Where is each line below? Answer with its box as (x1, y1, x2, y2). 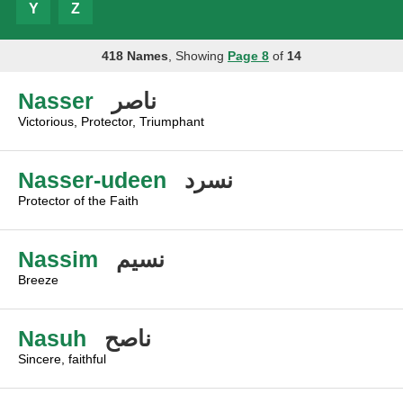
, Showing (168, 49, 228, 63)
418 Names (102, 49, 168, 63)
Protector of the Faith (18, 193, 139, 208)
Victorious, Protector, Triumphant (18, 114, 204, 129)
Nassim (18, 246, 98, 272)
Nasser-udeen (18, 167, 166, 193)
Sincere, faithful (18, 352, 106, 366)
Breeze (18, 273, 58, 287)
